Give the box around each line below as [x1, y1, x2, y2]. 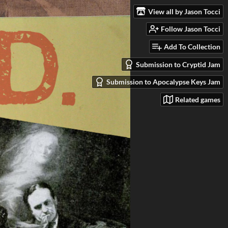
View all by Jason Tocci [148, 7, 220, 16]
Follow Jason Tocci [161, 24, 220, 34]
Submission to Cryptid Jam [136, 60, 220, 69]
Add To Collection [164, 42, 220, 51]
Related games [175, 95, 220, 104]
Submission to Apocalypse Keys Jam [106, 77, 220, 87]
